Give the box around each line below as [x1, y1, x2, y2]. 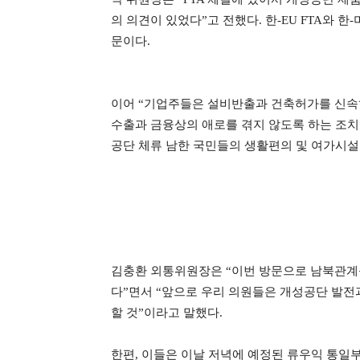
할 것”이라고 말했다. [111, 306, 226, 319]
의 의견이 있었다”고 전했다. [111, 14, 265, 27]
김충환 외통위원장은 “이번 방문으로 [111, 264, 310, 277]
